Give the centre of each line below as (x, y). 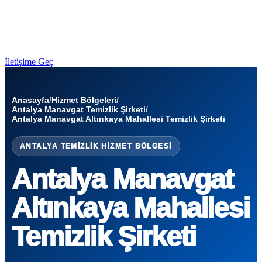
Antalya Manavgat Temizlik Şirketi (79, 109)
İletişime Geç (29, 62)
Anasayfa (30, 100)
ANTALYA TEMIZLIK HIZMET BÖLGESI (96, 146)
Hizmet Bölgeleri (84, 100)
